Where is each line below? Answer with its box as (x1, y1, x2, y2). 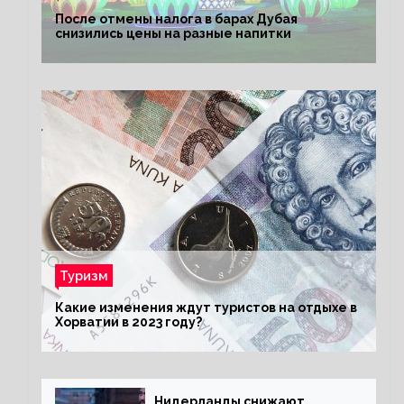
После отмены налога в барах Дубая (55, 11, 298, 26)
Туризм (60, 267, 108, 283)
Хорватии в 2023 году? (55, 314, 202, 329)
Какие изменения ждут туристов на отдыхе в (55, 299, 357, 315)
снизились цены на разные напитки (55, 25, 291, 41)
